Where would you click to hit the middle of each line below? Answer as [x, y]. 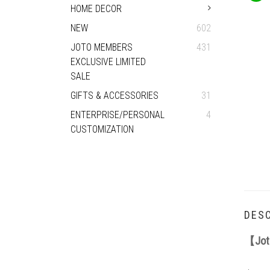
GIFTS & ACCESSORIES [115, 96]
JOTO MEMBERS [102, 47]
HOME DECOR [96, 9]
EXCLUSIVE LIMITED [108, 62]
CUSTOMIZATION [102, 129]
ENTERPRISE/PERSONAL [118, 115]
